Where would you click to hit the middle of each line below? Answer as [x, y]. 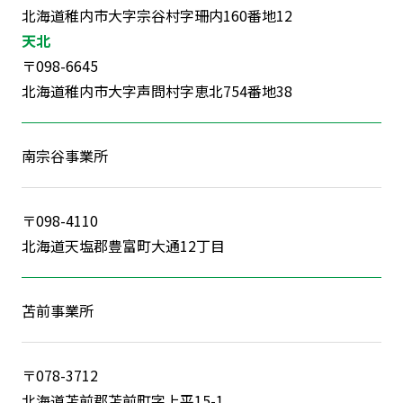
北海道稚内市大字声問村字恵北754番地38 [157, 90]
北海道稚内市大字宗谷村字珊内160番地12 [157, 15]
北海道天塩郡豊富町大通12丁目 [123, 245]
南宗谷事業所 [64, 155]
